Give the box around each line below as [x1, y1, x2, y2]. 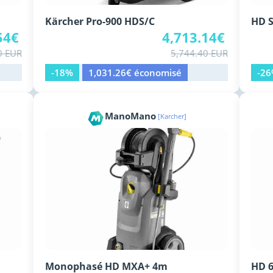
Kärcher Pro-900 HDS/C [45, 15, 155, 29]
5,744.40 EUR [171, 47, 228, 60]
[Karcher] [158, 111, 186, 121]
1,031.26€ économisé [88, 66, 182, 79]
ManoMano [105, 109, 156, 122]
